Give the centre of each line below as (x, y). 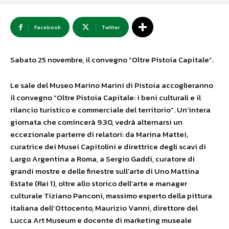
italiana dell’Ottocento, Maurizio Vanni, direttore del (104, 208)
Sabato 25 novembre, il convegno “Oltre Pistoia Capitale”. (112, 60)
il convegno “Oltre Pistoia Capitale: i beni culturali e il (106, 98)
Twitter (111, 27)
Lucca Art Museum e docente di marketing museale (101, 220)
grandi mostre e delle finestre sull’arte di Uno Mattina (105, 171)
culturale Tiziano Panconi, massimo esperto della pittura (111, 196)
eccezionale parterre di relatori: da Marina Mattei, (99, 134)
